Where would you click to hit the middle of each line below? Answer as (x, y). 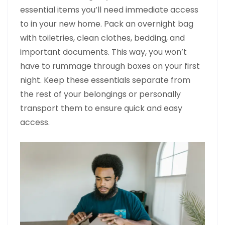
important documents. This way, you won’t (103, 52)
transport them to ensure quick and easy (101, 108)
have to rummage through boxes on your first (110, 66)
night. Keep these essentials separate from (105, 80)
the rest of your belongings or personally (100, 94)
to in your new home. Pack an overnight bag (107, 24)
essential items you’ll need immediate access (109, 10)
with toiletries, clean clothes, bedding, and (102, 38)
